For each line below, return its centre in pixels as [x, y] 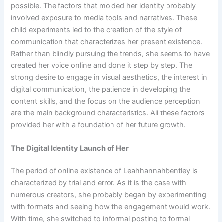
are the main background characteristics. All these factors [108, 113]
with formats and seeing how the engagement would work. [111, 206]
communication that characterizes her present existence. [107, 41]
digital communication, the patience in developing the [101, 89]
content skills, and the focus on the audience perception [106, 101]
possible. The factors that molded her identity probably [104, 6]
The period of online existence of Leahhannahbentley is [105, 171]
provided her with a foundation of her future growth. [99, 125]
